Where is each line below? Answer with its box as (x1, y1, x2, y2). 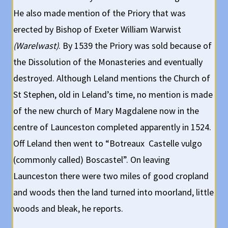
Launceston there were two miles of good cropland (13, 170, 209, 182)
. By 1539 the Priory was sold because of (59, 40, 212, 52)
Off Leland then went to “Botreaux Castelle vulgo (13, 137, 203, 150)
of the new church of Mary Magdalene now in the (13, 105, 199, 117)
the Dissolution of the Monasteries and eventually (13, 56, 203, 68)
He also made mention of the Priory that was (13, 7, 186, 19)
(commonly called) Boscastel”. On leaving (13, 154, 170, 166)
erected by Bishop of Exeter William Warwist (13, 23, 182, 36)
